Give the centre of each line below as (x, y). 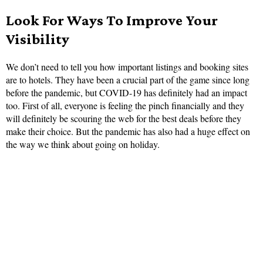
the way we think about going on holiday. (83, 144)
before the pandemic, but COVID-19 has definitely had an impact (127, 93)
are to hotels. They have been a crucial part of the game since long (128, 80)
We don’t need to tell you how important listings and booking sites (127, 67)
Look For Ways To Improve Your (112, 21)
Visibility (38, 39)
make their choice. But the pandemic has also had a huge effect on (128, 131)
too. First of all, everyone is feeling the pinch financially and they (125, 106)
